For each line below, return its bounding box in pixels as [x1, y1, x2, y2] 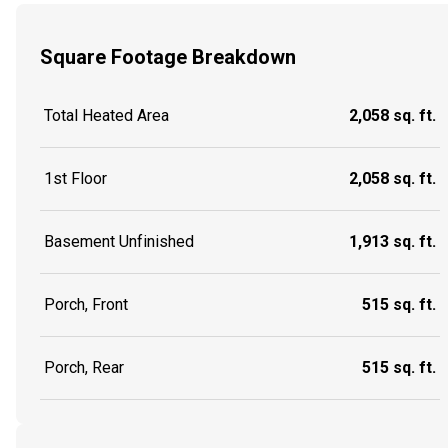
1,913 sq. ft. [349, 232, 436, 252]
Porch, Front [44, 295, 128, 315]
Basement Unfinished [44, 232, 194, 252]
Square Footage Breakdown [40, 44, 296, 69]
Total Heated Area [44, 106, 169, 126]
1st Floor [44, 169, 107, 189]
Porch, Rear [44, 358, 124, 378]
